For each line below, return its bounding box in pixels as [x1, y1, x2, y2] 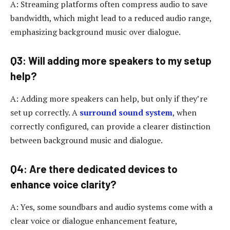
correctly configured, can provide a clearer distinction [10, 120, 210, 132]
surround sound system [80, 106, 172, 118]
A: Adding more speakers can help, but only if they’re [10, 92, 207, 104]
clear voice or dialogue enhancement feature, [10, 215, 177, 226]
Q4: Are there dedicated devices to [10, 163, 178, 176]
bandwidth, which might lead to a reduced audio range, [10, 12, 212, 24]
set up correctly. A [10, 106, 80, 118]
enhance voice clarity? [10, 178, 117, 191]
